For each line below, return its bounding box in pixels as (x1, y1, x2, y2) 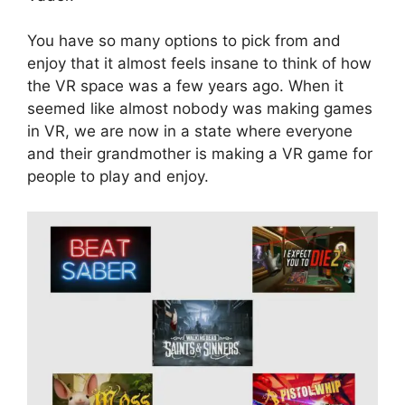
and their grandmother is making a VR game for (27, 145, 372, 164)
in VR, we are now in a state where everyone (27, 122, 353, 141)
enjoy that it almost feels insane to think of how (27, 54, 372, 73)
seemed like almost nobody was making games (27, 99, 372, 118)
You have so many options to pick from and (27, 32, 341, 51)
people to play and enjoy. (27, 167, 209, 186)
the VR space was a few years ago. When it (27, 77, 344, 96)
